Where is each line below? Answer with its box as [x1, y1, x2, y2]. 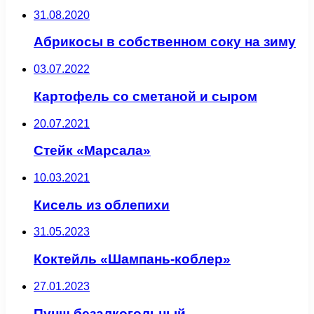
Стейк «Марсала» [34, 143, 151, 158]
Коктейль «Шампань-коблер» [34, 252, 231, 267]
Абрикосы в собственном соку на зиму [34, 34, 296, 50]
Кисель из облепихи [34, 197, 170, 212]
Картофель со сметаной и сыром [34, 88, 257, 104]
